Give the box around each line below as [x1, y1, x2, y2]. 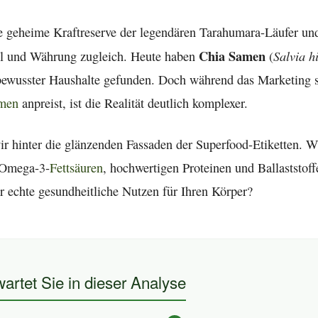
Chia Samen [199, 46, 265, 66]
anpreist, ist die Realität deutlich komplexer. [18, 94, 248, 112]
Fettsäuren [50, 159, 103, 177]
